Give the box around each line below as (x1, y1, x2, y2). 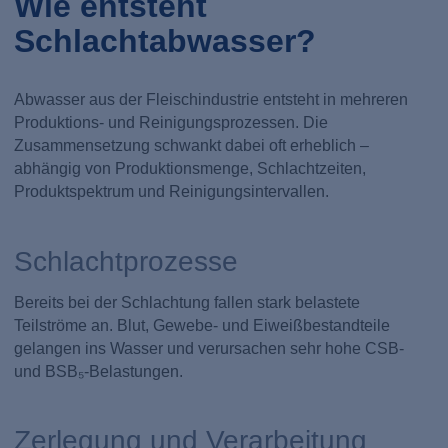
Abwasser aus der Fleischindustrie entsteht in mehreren (14, 90, 409, 108)
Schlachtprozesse (14, 244, 239, 277)
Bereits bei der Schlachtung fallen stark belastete (14, 293, 361, 311)
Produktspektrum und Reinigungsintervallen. (14, 182, 330, 200)
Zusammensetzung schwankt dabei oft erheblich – (14, 136, 370, 154)
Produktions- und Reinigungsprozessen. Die (14, 113, 329, 131)
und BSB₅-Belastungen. (14, 362, 184, 380)
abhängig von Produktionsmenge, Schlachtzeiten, (14, 159, 367, 177)
